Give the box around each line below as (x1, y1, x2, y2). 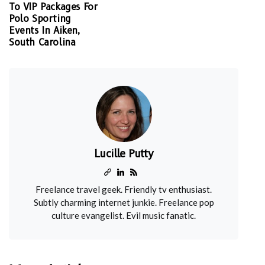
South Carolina (9, 37, 76, 48)
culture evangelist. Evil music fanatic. (51, 210, 196, 221)
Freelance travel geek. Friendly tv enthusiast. (35, 184, 212, 195)
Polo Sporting (9, 13, 71, 24)
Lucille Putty (93, 147, 154, 160)
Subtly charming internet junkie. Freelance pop (33, 197, 214, 208)
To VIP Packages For (9, 1, 98, 12)
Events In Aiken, (9, 25, 80, 36)
